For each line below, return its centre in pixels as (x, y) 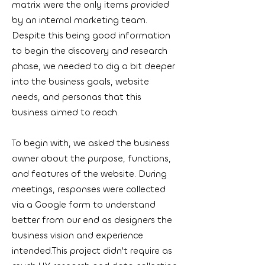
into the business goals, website (80, 82)
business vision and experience (77, 235)
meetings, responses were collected (89, 189)
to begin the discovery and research (90, 51)
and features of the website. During (89, 174)
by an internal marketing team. (80, 20)
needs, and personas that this (77, 97)
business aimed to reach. (67, 112)
